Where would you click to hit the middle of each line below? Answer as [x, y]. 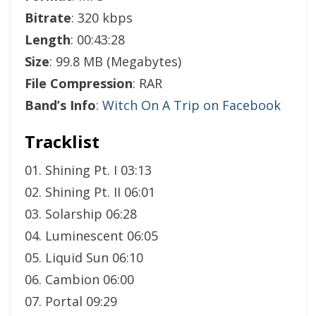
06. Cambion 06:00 [79, 279]
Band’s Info [60, 105]
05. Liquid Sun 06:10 [84, 257]
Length [48, 39]
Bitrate [48, 18]
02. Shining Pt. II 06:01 [90, 192]
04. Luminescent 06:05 [91, 236]
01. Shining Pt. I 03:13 [88, 170]
